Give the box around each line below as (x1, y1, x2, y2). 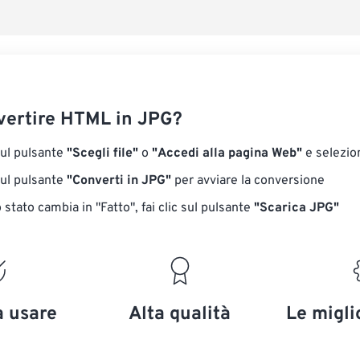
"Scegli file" (67, 145, 138, 162)
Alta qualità (129, 303, 231, 326)
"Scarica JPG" (254, 200, 339, 216)
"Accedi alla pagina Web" (152, 145, 302, 162)
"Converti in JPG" (67, 173, 171, 189)
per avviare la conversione (171, 173, 325, 189)
